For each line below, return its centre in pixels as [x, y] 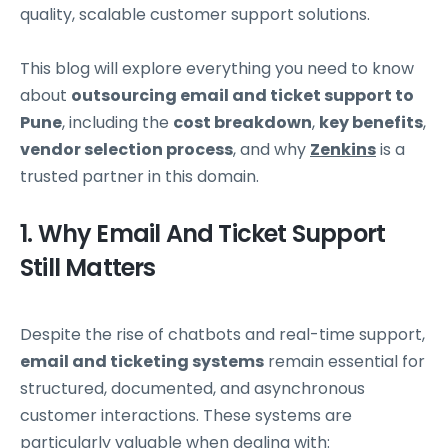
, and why [271, 149]
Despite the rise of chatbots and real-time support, [222, 334]
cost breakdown [242, 122]
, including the [117, 122]
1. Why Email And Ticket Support [203, 233]
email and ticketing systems [142, 361]
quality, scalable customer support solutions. [195, 14]
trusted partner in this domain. [139, 176]
